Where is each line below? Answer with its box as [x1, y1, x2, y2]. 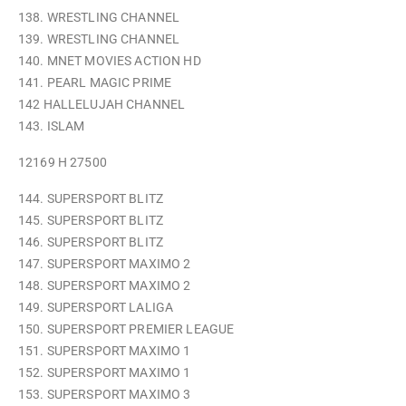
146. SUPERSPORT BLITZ [18, 235, 163, 249]
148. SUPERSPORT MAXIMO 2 [18, 278, 191, 293]
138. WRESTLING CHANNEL [18, 10, 180, 24]
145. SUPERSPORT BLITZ [18, 213, 163, 227]
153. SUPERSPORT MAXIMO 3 [18, 387, 191, 401]
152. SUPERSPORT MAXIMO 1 [18, 365, 191, 380]
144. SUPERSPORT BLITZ [18, 191, 163, 206]
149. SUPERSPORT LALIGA [18, 300, 174, 314]
